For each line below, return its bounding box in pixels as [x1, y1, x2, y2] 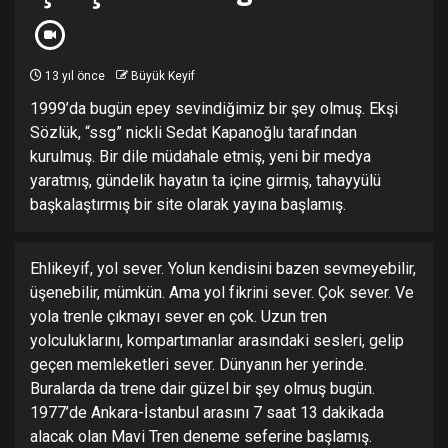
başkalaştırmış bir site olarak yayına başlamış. [30, 195, 346, 215]
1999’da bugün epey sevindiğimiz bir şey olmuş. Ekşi [30, 99, 398, 119]
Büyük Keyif [131, 69, 195, 84]
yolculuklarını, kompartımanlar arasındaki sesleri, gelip [30, 331, 404, 351]
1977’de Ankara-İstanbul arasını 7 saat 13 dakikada [30, 403, 384, 423]
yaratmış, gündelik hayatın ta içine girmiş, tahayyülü [30, 171, 381, 191]
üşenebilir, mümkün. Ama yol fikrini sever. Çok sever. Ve [30, 283, 414, 303]
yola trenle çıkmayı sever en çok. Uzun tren [30, 307, 327, 327]
